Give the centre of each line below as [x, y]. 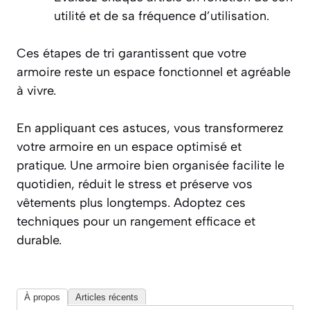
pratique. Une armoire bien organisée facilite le [151, 166]
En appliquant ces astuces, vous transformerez [150, 128]
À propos [42, 298]
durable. [39, 240]
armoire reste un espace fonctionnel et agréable [154, 72]
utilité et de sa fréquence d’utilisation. [162, 16]
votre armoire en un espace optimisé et [129, 147]
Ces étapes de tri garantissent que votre [131, 54]
